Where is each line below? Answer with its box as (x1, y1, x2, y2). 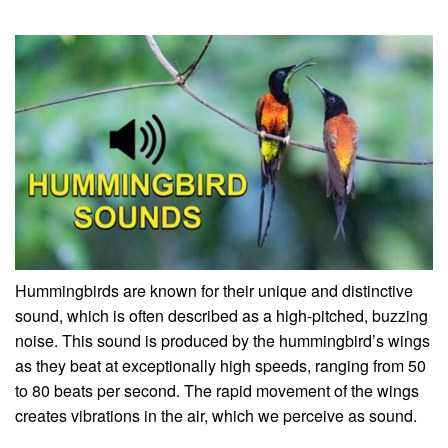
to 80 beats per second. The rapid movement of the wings (15, 379, 419, 403)
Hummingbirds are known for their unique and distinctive (15, 279, 413, 303)
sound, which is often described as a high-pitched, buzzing (15, 304, 428, 328)
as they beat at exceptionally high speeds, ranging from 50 (15, 354, 426, 378)
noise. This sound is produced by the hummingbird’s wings (15, 329, 430, 353)
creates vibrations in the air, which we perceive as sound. (15, 404, 417, 428)
